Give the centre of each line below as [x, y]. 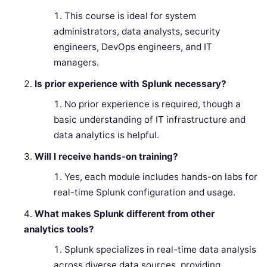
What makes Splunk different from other [125, 214]
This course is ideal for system [130, 16]
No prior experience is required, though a [152, 104]
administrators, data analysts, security [136, 32]
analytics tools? [59, 229]
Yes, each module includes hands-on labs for [161, 177]
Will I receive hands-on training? [107, 157]
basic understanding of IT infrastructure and [149, 120]
